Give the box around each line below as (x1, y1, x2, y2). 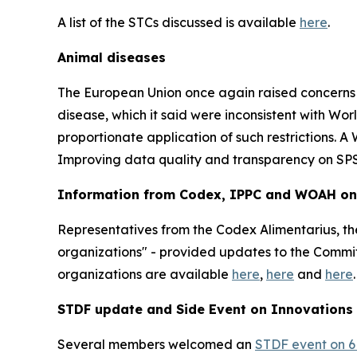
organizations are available (57, 265, 232, 282)
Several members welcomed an (57, 335, 255, 352)
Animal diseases (57, 49, 166, 65)
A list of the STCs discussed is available (57, 14, 300, 30)
